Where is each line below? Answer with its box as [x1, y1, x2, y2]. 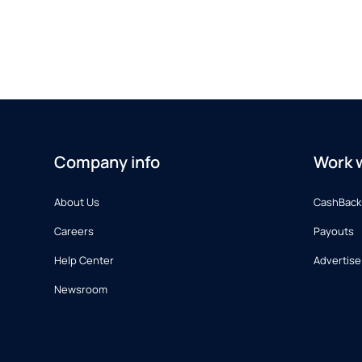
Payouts [313, 224, 354, 238]
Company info [54, 151, 160, 173]
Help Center [54, 253, 114, 267]
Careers [54, 224, 94, 238]
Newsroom [54, 282, 107, 297]
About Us [54, 195, 99, 209]
